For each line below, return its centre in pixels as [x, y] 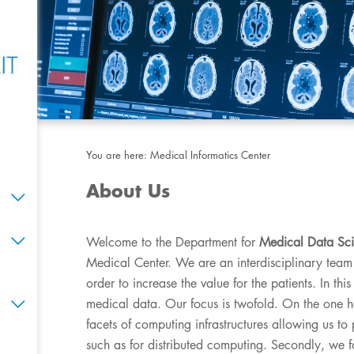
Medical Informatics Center [211, 155]
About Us [128, 191]
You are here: [119, 155]
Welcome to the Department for [173, 242]
